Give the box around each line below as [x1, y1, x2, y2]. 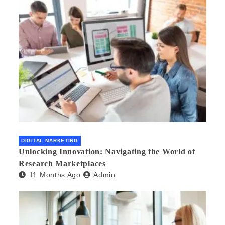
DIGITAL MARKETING [21, 138, 78, 144]
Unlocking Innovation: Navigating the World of [19, 147, 195, 156]
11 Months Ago [29, 171, 81, 179]
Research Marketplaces [19, 159, 106, 168]
